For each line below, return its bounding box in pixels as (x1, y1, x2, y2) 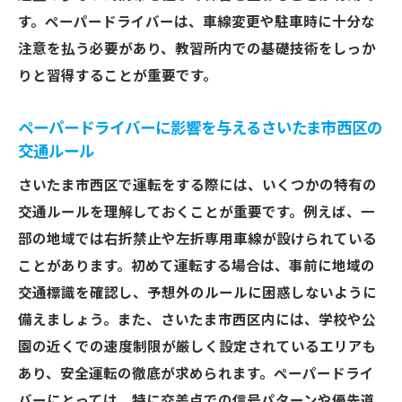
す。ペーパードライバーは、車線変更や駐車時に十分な (18, 14, 375, 31)
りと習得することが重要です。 (18, 68, 217, 84)
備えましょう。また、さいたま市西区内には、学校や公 (18, 312, 376, 328)
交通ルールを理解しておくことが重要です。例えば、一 (18, 205, 375, 221)
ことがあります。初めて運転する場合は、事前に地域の (18, 258, 375, 275)
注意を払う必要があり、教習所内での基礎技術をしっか (18, 41, 376, 57)
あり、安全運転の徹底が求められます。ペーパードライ (18, 366, 374, 382)
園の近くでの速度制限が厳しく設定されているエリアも (18, 339, 377, 355)
